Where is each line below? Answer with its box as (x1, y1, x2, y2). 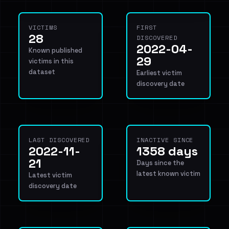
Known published (29, 46, 82, 55)
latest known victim (136, 169, 200, 178)
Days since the (136, 158, 184, 167)
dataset (29, 67, 55, 76)
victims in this (29, 57, 74, 65)
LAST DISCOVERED (29, 135, 90, 144)
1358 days (136, 143, 198, 159)
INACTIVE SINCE (136, 135, 194, 144)
